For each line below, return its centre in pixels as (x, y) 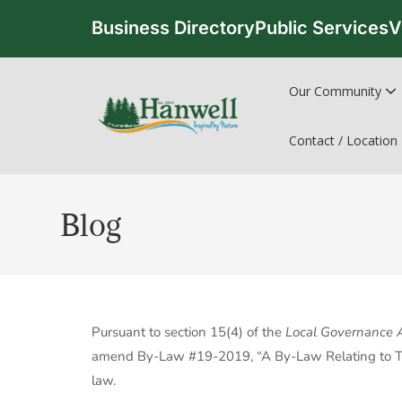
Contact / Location (344, 140)
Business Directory (173, 27)
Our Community (336, 91)
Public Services (322, 27)
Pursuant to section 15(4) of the (188, 332)
